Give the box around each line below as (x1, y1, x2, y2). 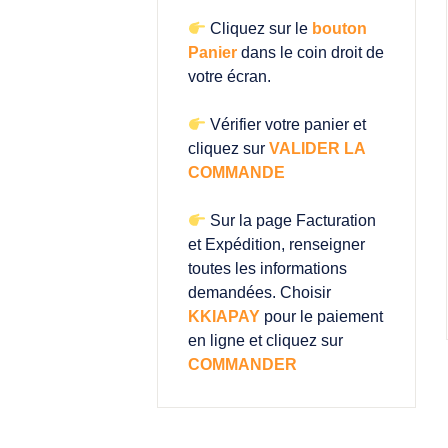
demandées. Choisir (188, 284, 331, 302)
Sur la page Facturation (206, 212, 377, 230)
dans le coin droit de (237, 44, 384, 62)
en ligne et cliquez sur (188, 332, 343, 350)
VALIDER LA (269, 140, 365, 158)
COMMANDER (188, 356, 297, 374)
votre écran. (188, 68, 271, 86)
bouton (312, 20, 368, 38)
